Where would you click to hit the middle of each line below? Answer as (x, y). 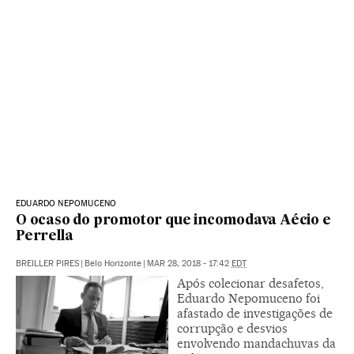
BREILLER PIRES (47, 264)
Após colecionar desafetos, (250, 284)
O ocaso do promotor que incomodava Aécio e (173, 221)
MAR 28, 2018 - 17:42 (189, 264)
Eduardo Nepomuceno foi (249, 299)
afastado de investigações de (255, 314)
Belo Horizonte (113, 264)
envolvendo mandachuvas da (256, 344)
